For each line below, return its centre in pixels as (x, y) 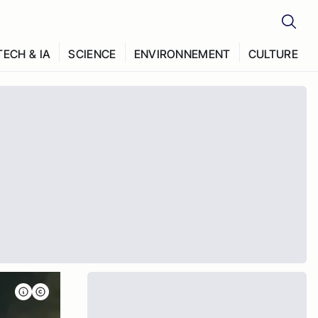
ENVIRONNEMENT (182, 54)
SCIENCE (92, 54)
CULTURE (273, 54)
